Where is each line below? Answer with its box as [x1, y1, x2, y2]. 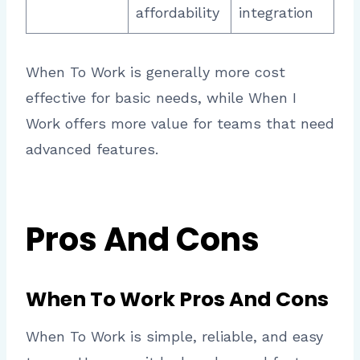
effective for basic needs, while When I [26, 88, 297, 106]
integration [239, 3, 313, 21]
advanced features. [26, 140, 158, 157]
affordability [136, 3, 219, 21]
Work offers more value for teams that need [26, 114, 334, 132]
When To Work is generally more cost [26, 63, 285, 80]
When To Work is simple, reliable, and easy [26, 328, 323, 346]
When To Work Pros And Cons [26, 284, 329, 313]
